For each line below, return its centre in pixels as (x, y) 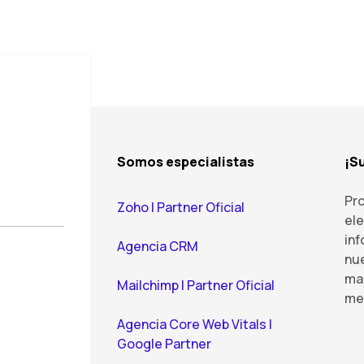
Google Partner (164, 344)
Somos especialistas (186, 162)
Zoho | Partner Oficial (181, 207)
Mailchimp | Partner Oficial (196, 285)
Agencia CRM (158, 246)
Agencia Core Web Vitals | (195, 324)
